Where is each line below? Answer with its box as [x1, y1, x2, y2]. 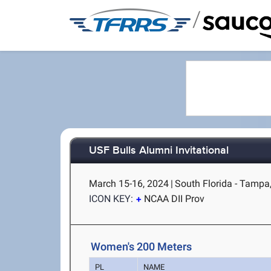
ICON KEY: [89, 193, 134, 204]
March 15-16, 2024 [89, 178, 169, 189]
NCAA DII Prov [144, 193, 205, 204]
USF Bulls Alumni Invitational [89, 144, 229, 158]
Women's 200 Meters [91, 240, 192, 253]
